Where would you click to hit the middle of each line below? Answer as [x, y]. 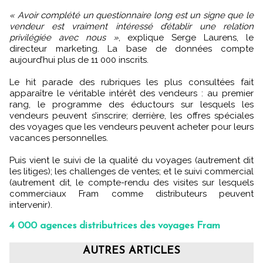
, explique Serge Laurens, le [186, 37]
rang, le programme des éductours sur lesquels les [131, 104]
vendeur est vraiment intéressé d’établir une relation [131, 26]
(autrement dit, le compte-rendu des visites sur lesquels [131, 182]
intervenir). [31, 205]
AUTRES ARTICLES [131, 251]
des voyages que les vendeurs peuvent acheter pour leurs [131, 127]
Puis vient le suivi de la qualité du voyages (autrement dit [131, 160]
